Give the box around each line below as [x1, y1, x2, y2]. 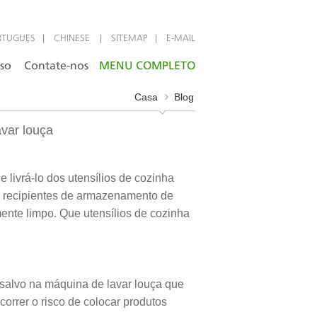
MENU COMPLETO [99, 61, 195, 71]
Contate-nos [24, 61, 88, 71]
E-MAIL [166, 34, 195, 43]
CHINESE [54, 34, 93, 43]
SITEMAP [111, 34, 148, 43]
